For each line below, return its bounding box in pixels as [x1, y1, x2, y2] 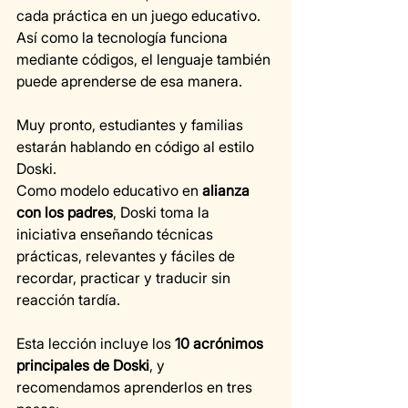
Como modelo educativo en [16, 181, 202, 200]
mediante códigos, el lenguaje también [16, 50, 274, 69]
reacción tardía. [16, 291, 120, 310]
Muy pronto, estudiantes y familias [16, 116, 247, 135]
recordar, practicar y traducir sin [16, 269, 234, 288]
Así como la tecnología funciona [16, 28, 231, 47]
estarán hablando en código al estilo [16, 138, 258, 157]
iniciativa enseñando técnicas [16, 225, 217, 244]
